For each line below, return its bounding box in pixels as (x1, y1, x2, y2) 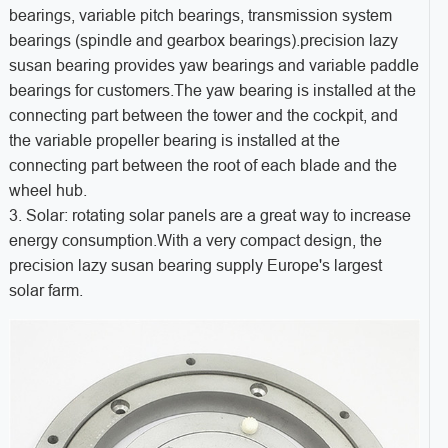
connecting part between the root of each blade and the (8, 157, 397, 175)
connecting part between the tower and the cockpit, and (8, 107, 398, 125)
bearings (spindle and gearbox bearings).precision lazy (8, 32, 398, 50)
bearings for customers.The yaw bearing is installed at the (8, 82, 416, 100)
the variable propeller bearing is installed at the (8, 132, 340, 150)
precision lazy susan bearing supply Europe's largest (8, 257, 382, 275)
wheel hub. (8, 182, 87, 200)
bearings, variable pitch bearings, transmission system (8, 7, 392, 25)
